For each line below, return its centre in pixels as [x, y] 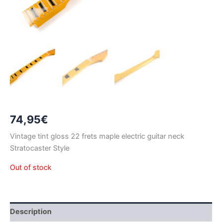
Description [31, 212]
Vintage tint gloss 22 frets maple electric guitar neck [97, 137]
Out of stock [31, 167]
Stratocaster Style [40, 148]
